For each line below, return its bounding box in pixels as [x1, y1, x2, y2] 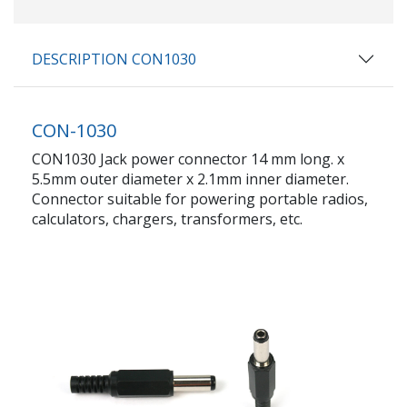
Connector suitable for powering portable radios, [32, 188, 368, 209]
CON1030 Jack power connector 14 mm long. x [32, 148, 344, 169]
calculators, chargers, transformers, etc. [32, 208, 303, 229]
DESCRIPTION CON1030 [32, 48, 196, 69]
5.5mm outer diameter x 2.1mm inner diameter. [32, 168, 349, 189]
